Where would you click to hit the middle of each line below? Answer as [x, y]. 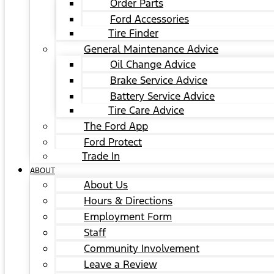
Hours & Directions [128, 201]
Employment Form [128, 217]
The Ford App [116, 126]
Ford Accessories [150, 19]
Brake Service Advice [159, 80]
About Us [106, 185]
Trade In [101, 156]
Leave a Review [120, 264]
